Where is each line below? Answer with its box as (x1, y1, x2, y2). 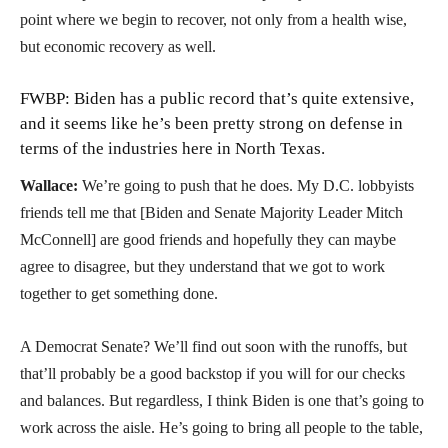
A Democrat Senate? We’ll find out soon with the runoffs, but (20, 337, 407, 355)
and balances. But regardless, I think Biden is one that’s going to (20, 391, 424, 409)
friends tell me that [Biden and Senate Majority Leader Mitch (20, 203, 403, 221)
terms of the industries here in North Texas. (20, 138, 325, 158)
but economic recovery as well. (20, 37, 216, 55)
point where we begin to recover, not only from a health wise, (20, 10, 407, 28)
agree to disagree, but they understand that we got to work (20, 257, 385, 275)
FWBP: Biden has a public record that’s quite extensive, (20, 88, 414, 108)
